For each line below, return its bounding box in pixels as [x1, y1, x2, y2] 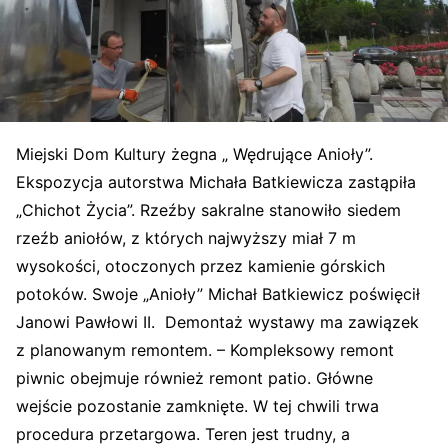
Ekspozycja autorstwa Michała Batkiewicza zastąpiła [16, 172, 416, 192]
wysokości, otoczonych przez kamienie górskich [16, 256, 385, 276]
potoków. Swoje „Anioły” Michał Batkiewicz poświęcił [16, 284, 420, 304]
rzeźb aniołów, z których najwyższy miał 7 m [16, 228, 356, 248]
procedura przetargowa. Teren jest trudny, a [16, 424, 350, 444]
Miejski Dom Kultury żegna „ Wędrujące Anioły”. [16, 144, 373, 164]
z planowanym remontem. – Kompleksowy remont [16, 340, 394, 360]
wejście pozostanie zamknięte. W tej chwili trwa [16, 396, 379, 416]
